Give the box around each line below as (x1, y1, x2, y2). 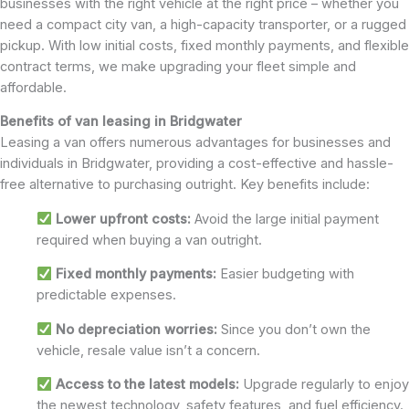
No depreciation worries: (55, 320, 217, 338)
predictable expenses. (37, 287, 176, 304)
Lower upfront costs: (51, 210, 194, 227)
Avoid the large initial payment (194, 210, 379, 227)
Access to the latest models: (55, 376, 243, 393)
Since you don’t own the (216, 320, 371, 338)
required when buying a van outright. (37, 231, 262, 248)
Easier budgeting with (215, 266, 354, 283)
